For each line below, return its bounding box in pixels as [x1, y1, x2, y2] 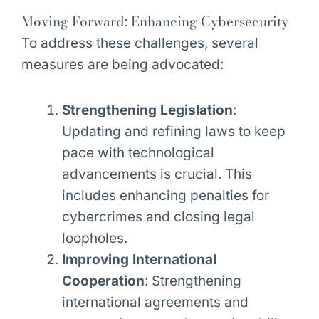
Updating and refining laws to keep [61, 122, 286, 140]
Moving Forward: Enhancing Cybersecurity [21, 11, 288, 33]
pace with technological [61, 144, 214, 161]
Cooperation [61, 272, 145, 289]
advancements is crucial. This [61, 165, 252, 182]
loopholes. [61, 229, 127, 246]
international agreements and [61, 293, 249, 310]
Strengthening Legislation [61, 101, 233, 118]
